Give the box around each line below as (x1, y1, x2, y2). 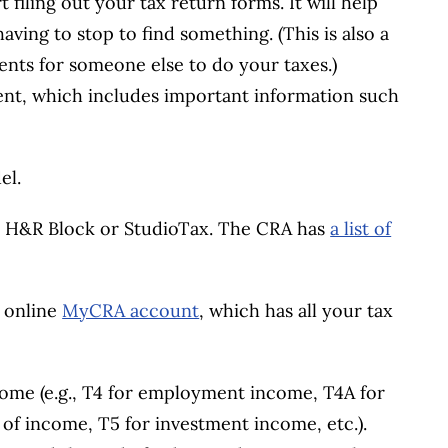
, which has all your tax (199, 299, 394, 323)
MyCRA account (62, 299, 200, 323)
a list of (330, 217, 392, 241)
